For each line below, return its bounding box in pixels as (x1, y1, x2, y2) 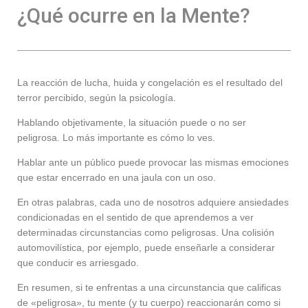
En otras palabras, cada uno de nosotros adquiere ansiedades (17, 197, 289, 208)
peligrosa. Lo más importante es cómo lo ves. (17, 132, 215, 144)
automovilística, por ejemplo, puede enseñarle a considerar (17, 242, 275, 254)
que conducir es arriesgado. (17, 257, 139, 269)
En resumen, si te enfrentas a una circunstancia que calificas (17, 282, 281, 294)
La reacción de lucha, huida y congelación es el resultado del (17, 77, 283, 89)
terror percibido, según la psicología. (17, 92, 176, 104)
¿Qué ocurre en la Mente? (17, 3, 250, 28)
